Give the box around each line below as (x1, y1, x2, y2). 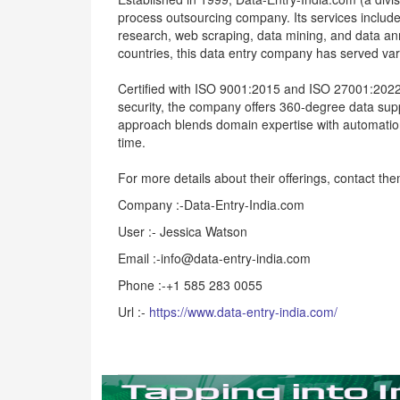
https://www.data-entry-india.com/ (149, 303, 337, 321)
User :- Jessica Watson (118, 222, 247, 240)
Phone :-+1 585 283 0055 (118, 276, 262, 294)
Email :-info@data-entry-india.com (118, 249, 311, 267)
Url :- (118, 303, 149, 321)
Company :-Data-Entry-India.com (118, 196, 304, 213)
